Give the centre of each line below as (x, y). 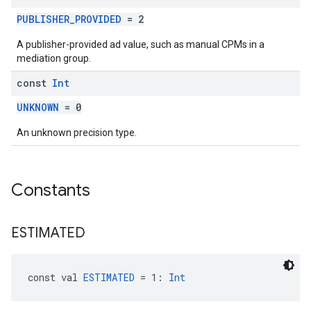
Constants (51, 190)
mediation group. (54, 58)
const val (56, 277)
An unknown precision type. (77, 133)
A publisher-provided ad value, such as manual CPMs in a (141, 44)
